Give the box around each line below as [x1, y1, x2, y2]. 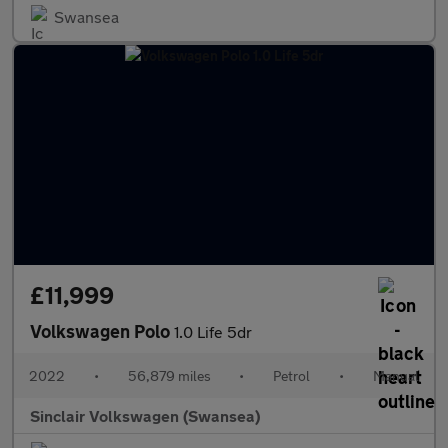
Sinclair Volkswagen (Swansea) [30, 406, 260, 425]
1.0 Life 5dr [174, 322, 252, 341]
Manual [372, 367, 419, 384]
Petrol [273, 367, 311, 384]
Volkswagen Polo [30, 320, 174, 342]
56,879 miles [127, 367, 211, 384]
